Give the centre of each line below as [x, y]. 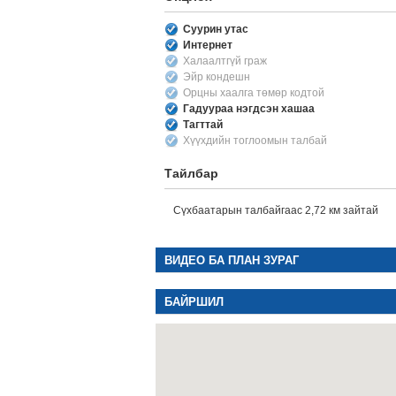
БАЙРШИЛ [194, 302]
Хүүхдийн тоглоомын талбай [255, 141]
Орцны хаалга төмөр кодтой [253, 93]
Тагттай [202, 125]
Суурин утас [215, 29]
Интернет [207, 45]
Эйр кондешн [216, 77]
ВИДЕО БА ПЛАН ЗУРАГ [231, 260]
